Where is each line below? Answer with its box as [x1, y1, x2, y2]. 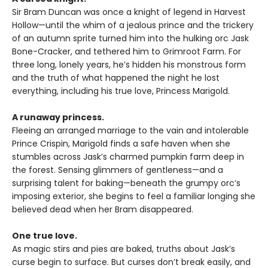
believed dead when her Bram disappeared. [12, 203, 193, 216]
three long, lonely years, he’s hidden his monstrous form [12, 59, 246, 71]
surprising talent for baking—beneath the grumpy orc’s [12, 177, 240, 190]
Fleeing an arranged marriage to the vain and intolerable [12, 124, 249, 137]
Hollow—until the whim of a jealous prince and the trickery [12, 19, 254, 32]
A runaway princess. [12, 111, 104, 124]
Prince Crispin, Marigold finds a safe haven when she [12, 138, 230, 150]
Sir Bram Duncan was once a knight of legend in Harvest [12, 6, 246, 19]
